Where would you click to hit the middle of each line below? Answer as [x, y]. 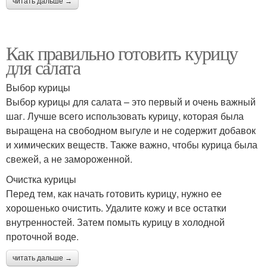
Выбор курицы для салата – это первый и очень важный [131, 101]
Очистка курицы [41, 179]
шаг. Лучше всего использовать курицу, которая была [125, 116]
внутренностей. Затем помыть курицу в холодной [115, 222]
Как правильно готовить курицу [122, 52]
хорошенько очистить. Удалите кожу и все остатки [116, 207]
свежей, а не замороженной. [69, 159]
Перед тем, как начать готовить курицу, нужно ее [114, 193]
